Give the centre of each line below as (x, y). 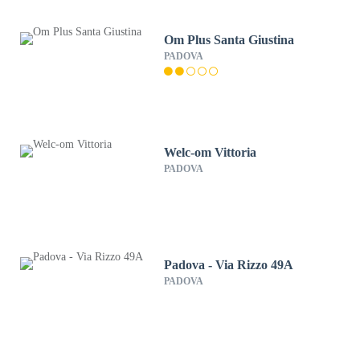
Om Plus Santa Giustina (229, 40)
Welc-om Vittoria (211, 152)
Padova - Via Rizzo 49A (229, 265)
